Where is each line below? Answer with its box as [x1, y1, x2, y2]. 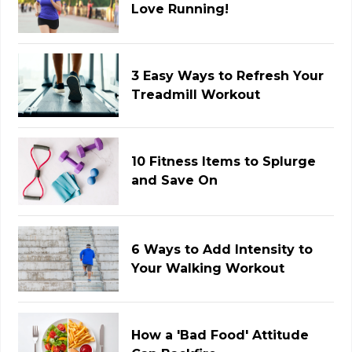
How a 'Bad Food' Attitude [131, 328, 310, 343]
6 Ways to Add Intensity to [131, 241, 313, 257]
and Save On [131, 173, 218, 189]
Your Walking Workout [131, 260, 285, 276]
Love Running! [131, 2, 229, 17]
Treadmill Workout [131, 86, 261, 102]
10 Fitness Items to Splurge [131, 154, 317, 170]
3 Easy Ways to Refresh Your [131, 68, 324, 83]
